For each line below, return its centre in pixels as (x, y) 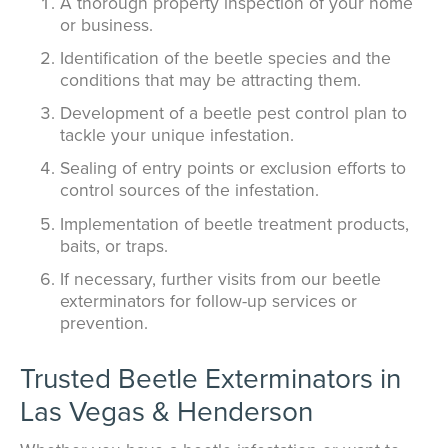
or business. (106, 24)
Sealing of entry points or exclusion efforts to (233, 168)
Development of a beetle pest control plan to (233, 113)
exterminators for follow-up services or (208, 300)
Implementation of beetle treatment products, (234, 223)
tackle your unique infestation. (177, 135)
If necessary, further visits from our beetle (220, 278)
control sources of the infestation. (189, 190)
